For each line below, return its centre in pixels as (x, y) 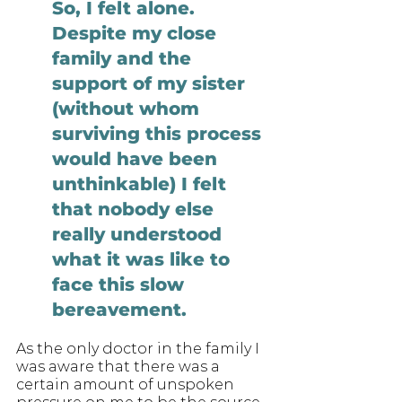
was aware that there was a (120, 366)
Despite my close (137, 33)
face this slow (121, 284)
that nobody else (135, 209)
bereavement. (122, 309)
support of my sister (151, 83)
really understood (140, 234)
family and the (124, 58)
